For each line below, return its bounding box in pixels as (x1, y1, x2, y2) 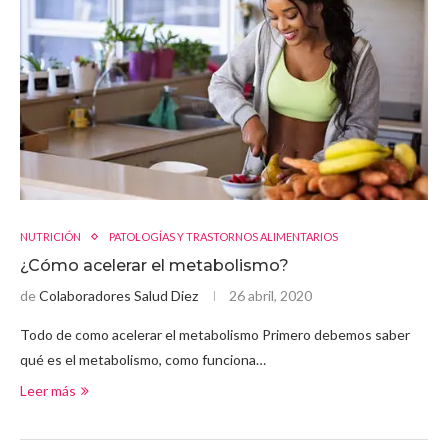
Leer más (20, 382, 76, 400)
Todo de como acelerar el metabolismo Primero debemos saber (20, 326, 410, 344)
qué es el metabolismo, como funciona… (20, 351, 266, 369)
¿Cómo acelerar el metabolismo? (20, 256, 289, 276)
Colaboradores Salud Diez (39, 287, 198, 305)
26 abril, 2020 (229, 287, 312, 305)
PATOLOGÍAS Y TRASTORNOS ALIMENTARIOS (109, 230, 338, 244)
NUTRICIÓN (20, 230, 81, 244)
